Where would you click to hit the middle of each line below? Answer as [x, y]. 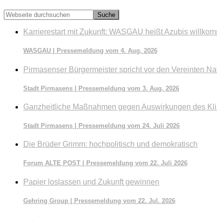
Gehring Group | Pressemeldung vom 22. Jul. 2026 [99, 201]
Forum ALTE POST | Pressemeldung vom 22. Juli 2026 [105, 163]
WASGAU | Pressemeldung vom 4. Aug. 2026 [90, 51]
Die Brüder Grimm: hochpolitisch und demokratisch [110, 144]
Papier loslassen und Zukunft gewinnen [91, 182]
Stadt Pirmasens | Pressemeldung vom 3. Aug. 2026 [101, 88]
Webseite [17, 14]
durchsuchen [23, 22]
